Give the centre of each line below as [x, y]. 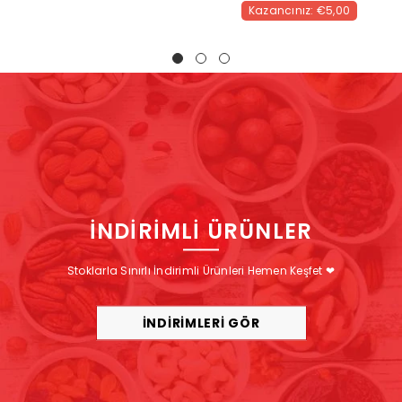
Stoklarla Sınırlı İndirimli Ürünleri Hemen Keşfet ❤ [201, 271]
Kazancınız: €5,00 [299, 11]
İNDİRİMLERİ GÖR [201, 323]
